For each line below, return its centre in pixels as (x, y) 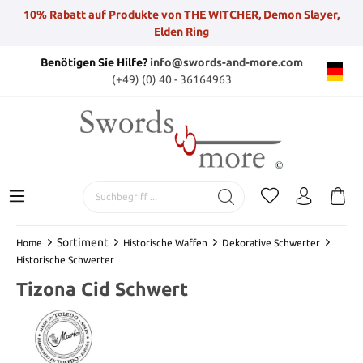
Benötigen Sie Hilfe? (95, 62)
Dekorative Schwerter (271, 242)
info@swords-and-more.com (226, 62)
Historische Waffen (165, 242)
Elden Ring (181, 31)
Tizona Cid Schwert (102, 288)
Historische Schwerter (65, 259)
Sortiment (83, 242)
